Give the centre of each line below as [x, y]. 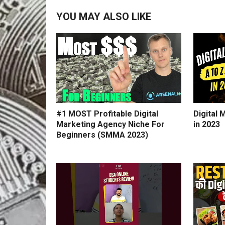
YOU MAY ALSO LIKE [104, 17]
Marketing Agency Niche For [110, 125]
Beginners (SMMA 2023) [102, 135]
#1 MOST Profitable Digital [107, 114]
